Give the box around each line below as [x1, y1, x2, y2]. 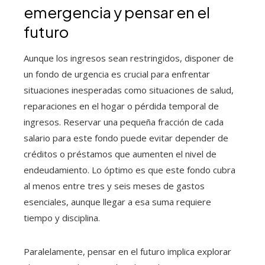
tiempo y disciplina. [24, 212, 100, 224]
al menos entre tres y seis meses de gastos [24, 180, 205, 192]
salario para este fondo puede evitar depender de [24, 132, 228, 144]
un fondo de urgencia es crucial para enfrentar [24, 68, 210, 80]
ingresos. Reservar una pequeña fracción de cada [24, 116, 224, 128]
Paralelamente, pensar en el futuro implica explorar [24, 245, 231, 257]
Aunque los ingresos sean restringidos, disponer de [24, 52, 234, 64]
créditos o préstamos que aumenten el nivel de [24, 148, 216, 160]
